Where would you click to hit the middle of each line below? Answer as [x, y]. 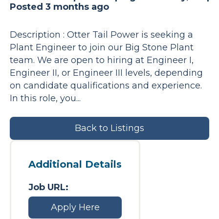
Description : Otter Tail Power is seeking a [101, 35]
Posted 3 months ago [59, 7]
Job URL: [48, 187]
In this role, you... [45, 98]
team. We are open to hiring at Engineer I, [102, 60]
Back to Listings [109, 128]
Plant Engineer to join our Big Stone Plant [102, 47]
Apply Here [75, 207]
